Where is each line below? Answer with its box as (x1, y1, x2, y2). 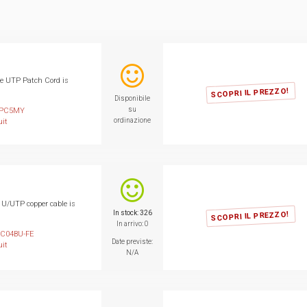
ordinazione (114, 116, 151, 124)
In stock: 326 (112, 208, 152, 217)
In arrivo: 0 (116, 219, 149, 228)
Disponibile (114, 94, 150, 102)
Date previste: (112, 237, 153, 245)
